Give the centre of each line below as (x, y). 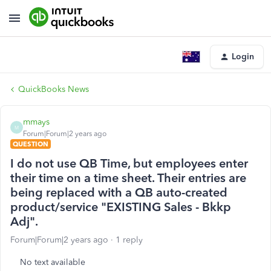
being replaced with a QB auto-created (119, 192)
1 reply (129, 240)
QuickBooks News (54, 89)
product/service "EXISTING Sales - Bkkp (121, 207)
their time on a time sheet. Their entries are (128, 178)
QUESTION (31, 144)
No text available (53, 262)
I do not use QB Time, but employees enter (129, 163)
